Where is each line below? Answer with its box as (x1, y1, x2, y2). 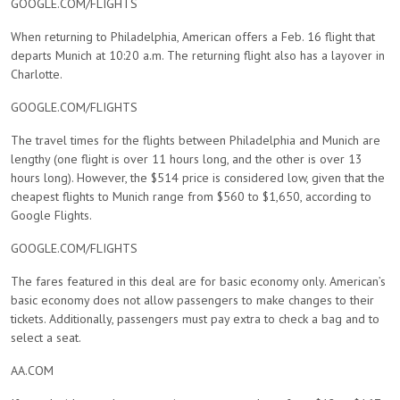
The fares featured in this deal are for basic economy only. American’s (11, 273, 386, 289)
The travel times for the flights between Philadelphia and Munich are (11, 132, 380, 148)
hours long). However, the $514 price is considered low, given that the (11, 170, 385, 186)
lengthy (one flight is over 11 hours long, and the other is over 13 (11, 151, 362, 167)
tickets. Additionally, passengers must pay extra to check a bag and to (11, 311, 379, 327)
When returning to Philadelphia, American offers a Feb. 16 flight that (11, 29, 375, 45)
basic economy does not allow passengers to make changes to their (11, 292, 374, 308)
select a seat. (11, 329, 81, 346)
